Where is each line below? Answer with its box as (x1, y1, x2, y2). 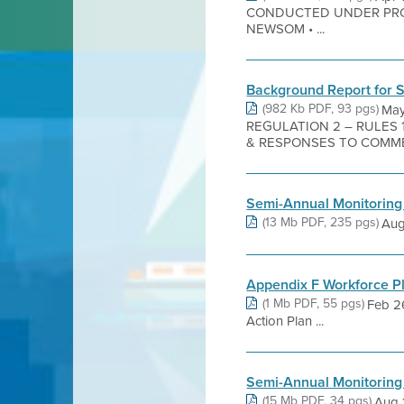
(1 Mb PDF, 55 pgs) (262, 294, 365, 312)
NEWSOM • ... (246, 19, 326, 38)
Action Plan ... (246, 311, 325, 330)
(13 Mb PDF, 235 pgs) (262, 213, 380, 231)
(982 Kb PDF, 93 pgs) (262, 99, 380, 117)
